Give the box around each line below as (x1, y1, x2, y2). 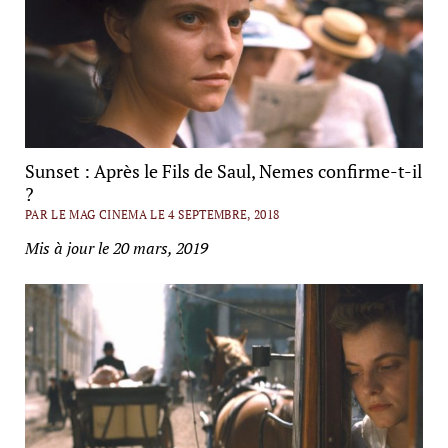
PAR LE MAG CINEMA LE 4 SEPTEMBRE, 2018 (24, 207, 280, 223)
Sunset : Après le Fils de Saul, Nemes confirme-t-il (24, 159, 422, 184)
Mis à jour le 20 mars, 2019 (24, 237, 208, 260)
